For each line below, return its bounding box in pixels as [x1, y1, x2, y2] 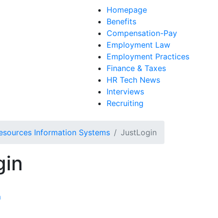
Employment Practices [106, 52, 189, 61]
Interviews [106, 87, 144, 96]
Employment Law [106, 40, 170, 50]
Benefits [106, 17, 136, 26]
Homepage [106, 5, 147, 15]
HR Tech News [106, 75, 160, 85]
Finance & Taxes [106, 63, 166, 73]
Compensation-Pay [106, 28, 177, 38]
